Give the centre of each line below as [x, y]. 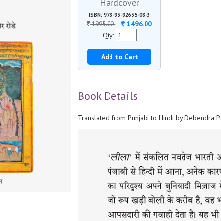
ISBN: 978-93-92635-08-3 [120, 15]
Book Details [108, 96]
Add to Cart [119, 57]
